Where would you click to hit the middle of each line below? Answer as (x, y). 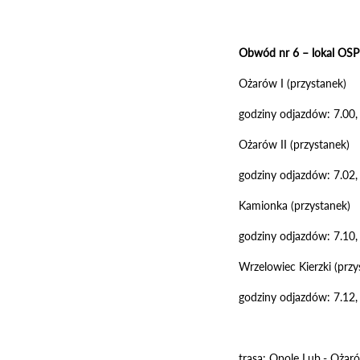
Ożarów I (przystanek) (292, 83)
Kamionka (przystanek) (295, 205)
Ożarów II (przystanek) (294, 144)
